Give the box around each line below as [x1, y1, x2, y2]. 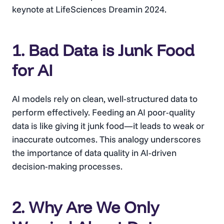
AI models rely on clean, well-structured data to [12, 93, 197, 105]
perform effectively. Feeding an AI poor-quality [12, 106, 195, 118]
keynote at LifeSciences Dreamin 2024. [12, 3, 166, 15]
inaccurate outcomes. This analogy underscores [12, 133, 201, 145]
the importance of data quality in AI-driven [12, 147, 176, 159]
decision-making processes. [12, 160, 122, 172]
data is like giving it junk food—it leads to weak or [12, 120, 204, 132]
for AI [12, 60, 53, 80]
